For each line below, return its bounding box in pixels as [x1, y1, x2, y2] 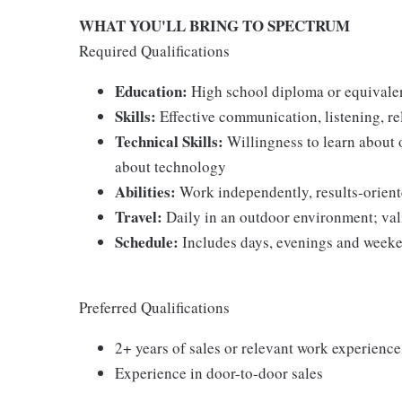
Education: [115, 80, 188, 102]
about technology [115, 156, 226, 177]
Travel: [115, 205, 162, 228]
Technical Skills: [115, 130, 223, 153]
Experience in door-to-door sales [115, 363, 323, 383]
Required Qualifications [79, 40, 230, 61]
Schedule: [115, 231, 179, 253]
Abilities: [115, 180, 176, 203]
